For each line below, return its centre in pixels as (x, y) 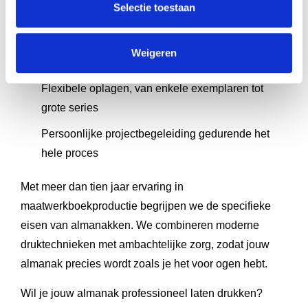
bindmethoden (76, 17)
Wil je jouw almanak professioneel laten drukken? (142, 293)
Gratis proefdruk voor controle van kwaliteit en (152, 43)
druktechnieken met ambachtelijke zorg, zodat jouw (145, 244)
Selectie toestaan (154, 8)
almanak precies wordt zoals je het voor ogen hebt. (144, 264)
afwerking (65, 62)
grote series (70, 108)
